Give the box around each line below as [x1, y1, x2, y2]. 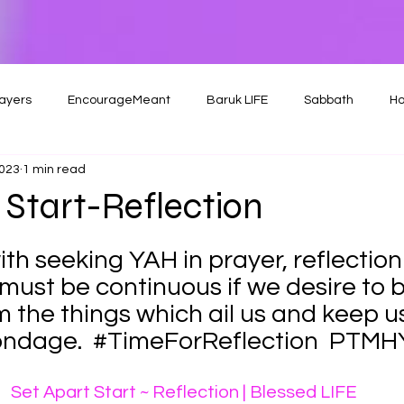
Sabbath [304, 93, 353, 106]
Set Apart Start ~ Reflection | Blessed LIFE [11, 383, 357, 401]
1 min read [23, 162, 86, 176]
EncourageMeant [68, 93, 170, 106]
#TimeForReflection [93, 328, 318, 354]
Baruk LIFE [207, 93, 268, 106]
